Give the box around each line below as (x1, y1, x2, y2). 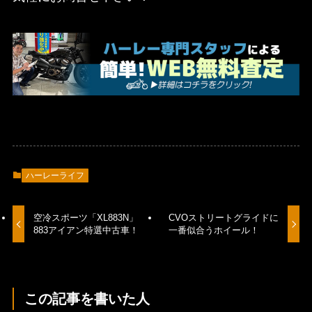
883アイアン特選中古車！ (33, 225, 139, 236)
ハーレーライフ (25, 171, 84, 181)
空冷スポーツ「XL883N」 (33, 212, 139, 224)
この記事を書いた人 (24, 290, 150, 306)
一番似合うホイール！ (168, 225, 259, 236)
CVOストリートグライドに (168, 212, 279, 224)
